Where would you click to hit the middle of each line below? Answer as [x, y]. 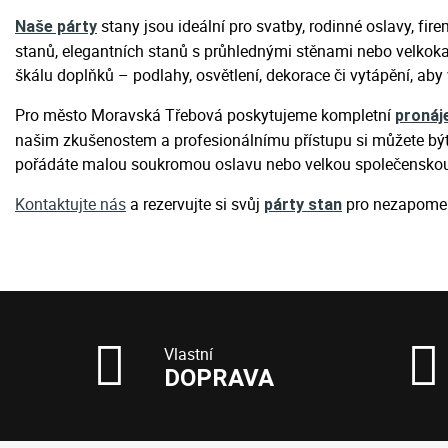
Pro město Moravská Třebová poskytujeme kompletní [205, 115]
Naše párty [56, 26]
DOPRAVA [219, 378]
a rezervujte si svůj [195, 204]
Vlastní [189, 354]
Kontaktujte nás [70, 204]
